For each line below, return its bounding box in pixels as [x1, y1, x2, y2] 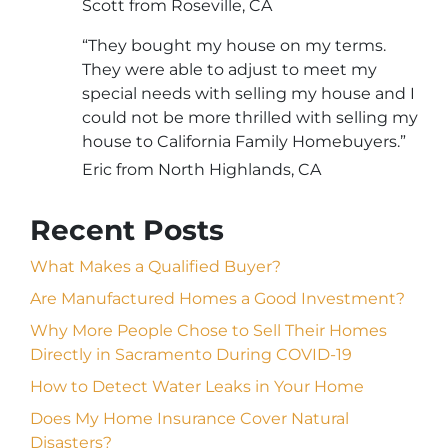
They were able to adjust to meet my [82, 59, 377, 79]
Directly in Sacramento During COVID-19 [30, 344, 352, 364]
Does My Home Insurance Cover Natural [30, 408, 349, 428]
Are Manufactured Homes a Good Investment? [30, 288, 405, 308]
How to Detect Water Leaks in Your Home [30, 376, 364, 396]
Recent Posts [30, 212, 224, 247]
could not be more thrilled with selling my [82, 107, 418, 127]
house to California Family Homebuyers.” [82, 131, 406, 151]
